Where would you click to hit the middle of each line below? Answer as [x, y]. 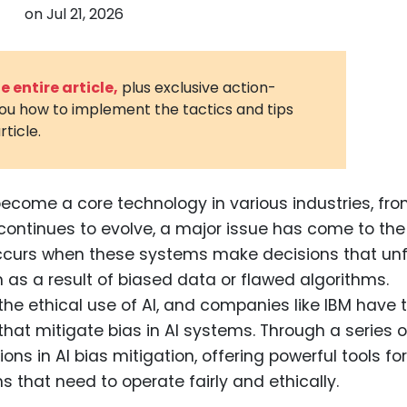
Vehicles [371, 80]
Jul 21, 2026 [85, 14]
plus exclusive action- [199, 87]
